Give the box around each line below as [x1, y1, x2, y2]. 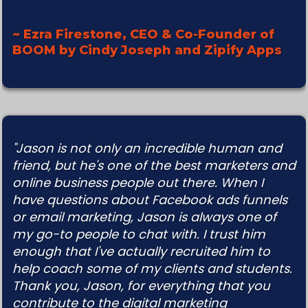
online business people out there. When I [12, 174, 263, 192]
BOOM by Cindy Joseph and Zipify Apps [12, 43, 282, 58]
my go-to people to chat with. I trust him [12, 225, 265, 243]
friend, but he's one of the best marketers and [12, 157, 296, 175]
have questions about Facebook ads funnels [12, 191, 287, 209]
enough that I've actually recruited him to [12, 243, 270, 261]
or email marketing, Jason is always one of [12, 208, 276, 226]
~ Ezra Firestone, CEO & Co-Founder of [12, 27, 274, 43]
